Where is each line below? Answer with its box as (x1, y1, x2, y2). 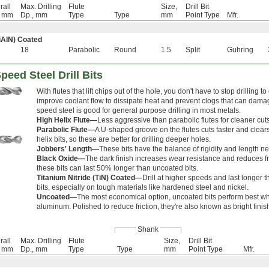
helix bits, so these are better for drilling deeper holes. (37, 135, 211, 144)
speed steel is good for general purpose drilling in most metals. (37, 106, 241, 115)
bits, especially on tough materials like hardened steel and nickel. (37, 183, 249, 192)
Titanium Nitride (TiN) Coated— (37, 174, 142, 183)
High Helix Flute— (37, 116, 97, 125)
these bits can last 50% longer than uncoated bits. (37, 164, 198, 173)
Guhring (227, 46, 253, 55)
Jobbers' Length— (37, 145, 99, 154)
